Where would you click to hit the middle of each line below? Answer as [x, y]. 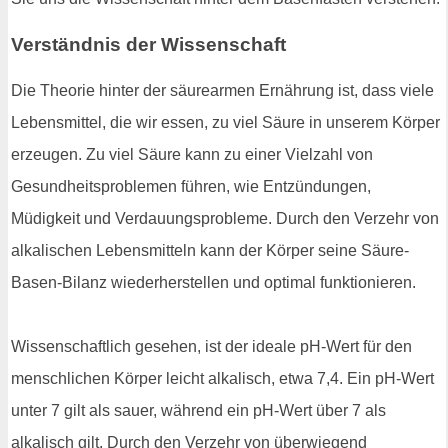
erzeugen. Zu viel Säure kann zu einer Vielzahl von [192, 154]
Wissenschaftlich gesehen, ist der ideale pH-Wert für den [211, 346]
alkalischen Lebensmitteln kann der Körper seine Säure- [210, 250]
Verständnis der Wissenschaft [148, 44]
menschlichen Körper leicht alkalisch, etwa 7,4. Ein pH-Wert [222, 378]
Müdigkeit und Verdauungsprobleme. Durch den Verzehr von [225, 218]
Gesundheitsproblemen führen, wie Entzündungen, [191, 186]
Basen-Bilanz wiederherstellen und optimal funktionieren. [213, 282]
